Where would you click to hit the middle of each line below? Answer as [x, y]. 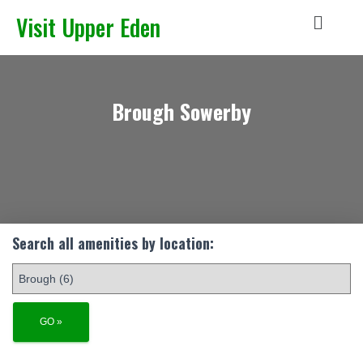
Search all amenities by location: [113, 243]
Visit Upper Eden [88, 27]
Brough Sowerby [181, 111]
